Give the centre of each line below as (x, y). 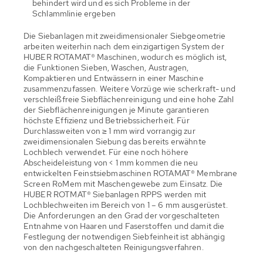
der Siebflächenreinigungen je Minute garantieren (117, 109)
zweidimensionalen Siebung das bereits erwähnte (115, 141)
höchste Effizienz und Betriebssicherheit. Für (107, 120)
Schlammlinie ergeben (74, 13)
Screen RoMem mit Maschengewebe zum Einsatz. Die (123, 183)
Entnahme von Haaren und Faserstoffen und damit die (124, 226)
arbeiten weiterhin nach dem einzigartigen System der (124, 46)
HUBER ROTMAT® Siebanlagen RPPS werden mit (115, 194)
